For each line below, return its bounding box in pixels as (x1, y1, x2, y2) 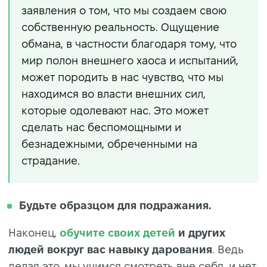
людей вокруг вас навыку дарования (8, 243, 212, 255)
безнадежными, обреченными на (21, 138, 197, 150)
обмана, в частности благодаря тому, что (21, 38, 237, 49)
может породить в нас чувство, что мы (21, 71, 223, 83)
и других (175, 226, 225, 238)
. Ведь (212, 243, 244, 255)
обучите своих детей (60, 226, 175, 238)
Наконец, (8, 226, 60, 238)
